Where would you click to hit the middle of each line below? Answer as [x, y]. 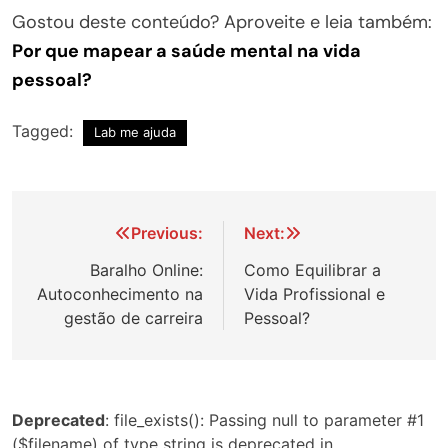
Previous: [167, 232]
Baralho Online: [146, 269]
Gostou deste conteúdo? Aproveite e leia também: [222, 21]
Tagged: [45, 130]
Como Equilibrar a [312, 269]
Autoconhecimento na [120, 293]
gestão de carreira [133, 317]
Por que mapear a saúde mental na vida [186, 50]
